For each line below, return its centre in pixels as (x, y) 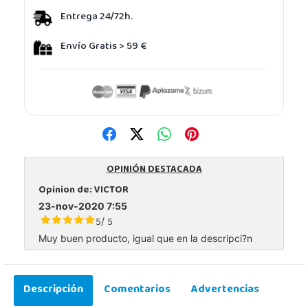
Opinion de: (66, 190)
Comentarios (137, 290)
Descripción (53, 290)
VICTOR (111, 190)
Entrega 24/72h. (97, 18)
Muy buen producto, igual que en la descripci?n (145, 238)
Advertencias (225, 290)
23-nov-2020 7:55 (83, 206)
